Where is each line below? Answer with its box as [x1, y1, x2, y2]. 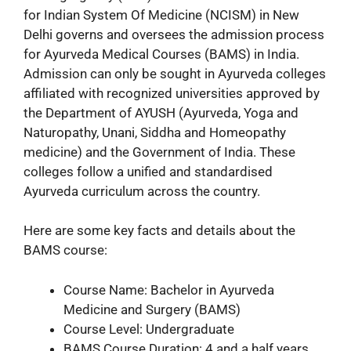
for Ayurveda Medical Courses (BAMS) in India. [24, 45, 299, 62]
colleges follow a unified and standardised [24, 163, 273, 179]
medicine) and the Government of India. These [24, 143, 295, 160]
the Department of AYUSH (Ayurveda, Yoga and [24, 104, 299, 121]
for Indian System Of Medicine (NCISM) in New [24, 6, 299, 23]
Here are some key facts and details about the [24, 223, 295, 238]
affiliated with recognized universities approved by [24, 85, 320, 101]
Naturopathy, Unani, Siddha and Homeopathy [24, 124, 286, 140]
